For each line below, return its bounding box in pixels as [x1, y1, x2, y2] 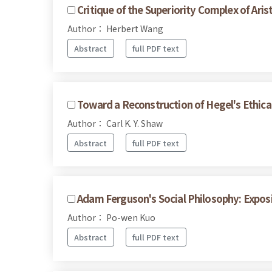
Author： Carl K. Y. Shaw [67, 117, 163, 129]
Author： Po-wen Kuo [67, 211, 155, 224]
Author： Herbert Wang [67, 22, 163, 35]
